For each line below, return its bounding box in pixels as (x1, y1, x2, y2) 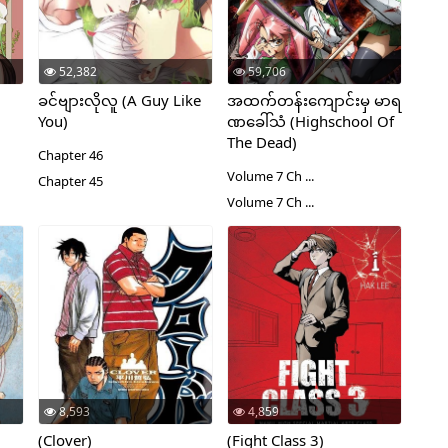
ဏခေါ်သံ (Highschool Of (226, 111, 394, 131)
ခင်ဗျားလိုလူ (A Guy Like (37, 90, 201, 110)
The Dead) (226, 132, 297, 152)
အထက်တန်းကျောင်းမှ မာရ (226, 90, 401, 110)
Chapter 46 (37, 146, 103, 164)
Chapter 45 (37, 172, 103, 190)
